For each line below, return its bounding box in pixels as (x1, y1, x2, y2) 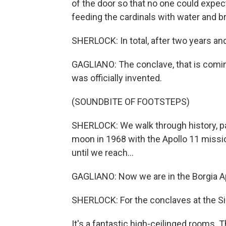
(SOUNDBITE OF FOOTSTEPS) (72, 96, 190, 107)
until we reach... (72, 147, 134, 158)
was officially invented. (72, 73, 162, 83)
